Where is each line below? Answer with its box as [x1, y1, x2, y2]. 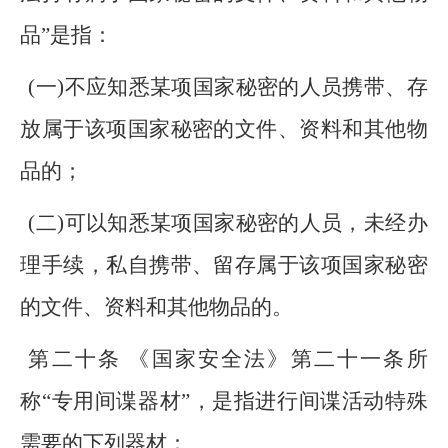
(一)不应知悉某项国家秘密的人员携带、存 [28, 75, 428, 99]
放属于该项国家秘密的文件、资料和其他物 [20, 117, 428, 141]
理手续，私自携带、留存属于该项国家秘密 [20, 253, 428, 277]
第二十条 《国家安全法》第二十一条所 [28, 347, 428, 371]
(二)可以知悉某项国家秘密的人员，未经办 [28, 211, 428, 235]
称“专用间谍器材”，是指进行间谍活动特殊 [20, 389, 428, 413]
